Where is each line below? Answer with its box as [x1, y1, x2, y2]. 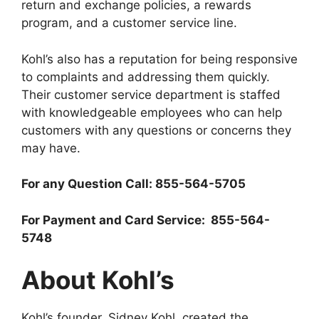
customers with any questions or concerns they [21, 122, 291, 137]
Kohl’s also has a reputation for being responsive [21, 51, 298, 66]
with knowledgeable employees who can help [21, 105, 282, 120]
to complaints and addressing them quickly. [21, 69, 270, 84]
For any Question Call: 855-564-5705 [21, 177, 246, 192]
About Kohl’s [21, 265, 174, 296]
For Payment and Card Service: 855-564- [21, 212, 270, 227]
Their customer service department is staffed [21, 87, 281, 102]
